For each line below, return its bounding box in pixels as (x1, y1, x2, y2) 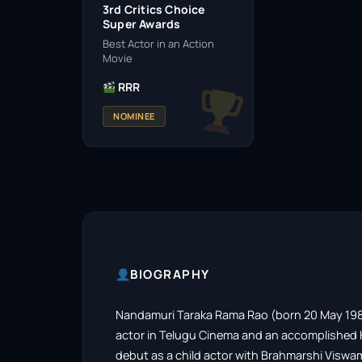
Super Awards (103, 16, 181, 32)
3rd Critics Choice (103, 2, 205, 17)
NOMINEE (113, 110, 155, 122)
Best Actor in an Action (103, 36, 214, 51)
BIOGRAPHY (130, 266, 210, 283)
